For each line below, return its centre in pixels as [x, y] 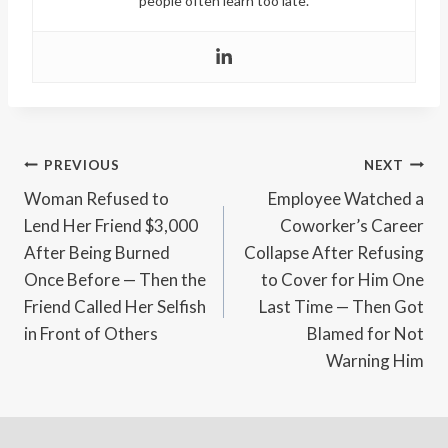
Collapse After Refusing [334, 253]
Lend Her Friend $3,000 [111, 226]
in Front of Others [91, 334]
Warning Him [375, 361]
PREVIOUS [82, 164]
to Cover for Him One [342, 280]
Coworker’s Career [352, 226]
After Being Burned [97, 253]
